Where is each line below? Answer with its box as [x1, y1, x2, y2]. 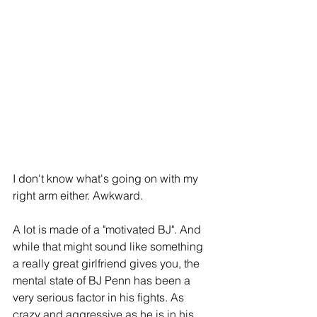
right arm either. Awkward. [13, 188, 143, 203]
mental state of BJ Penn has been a [13, 273, 193, 288]
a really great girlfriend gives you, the [13, 256, 202, 271]
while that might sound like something [13, 239, 206, 254]
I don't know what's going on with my [13, 171, 201, 186]
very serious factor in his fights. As [13, 290, 187, 305]
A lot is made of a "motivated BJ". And [13, 222, 204, 237]
